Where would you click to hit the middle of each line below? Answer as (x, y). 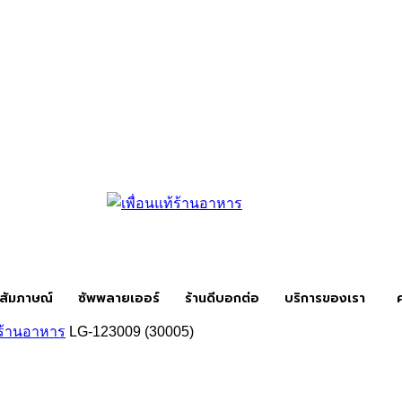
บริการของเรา (325, 298)
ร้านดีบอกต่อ (222, 298)
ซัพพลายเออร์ (119, 298)
